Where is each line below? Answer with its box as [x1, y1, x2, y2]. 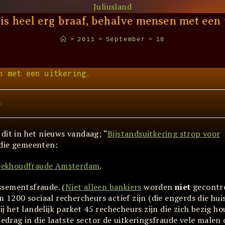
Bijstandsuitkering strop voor [107, 128, 220, 139]
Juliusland [93, 1, 132, 12]
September [105, 36, 146, 43]
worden [141, 181, 175, 192]
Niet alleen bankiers [65, 181, 142, 192]
